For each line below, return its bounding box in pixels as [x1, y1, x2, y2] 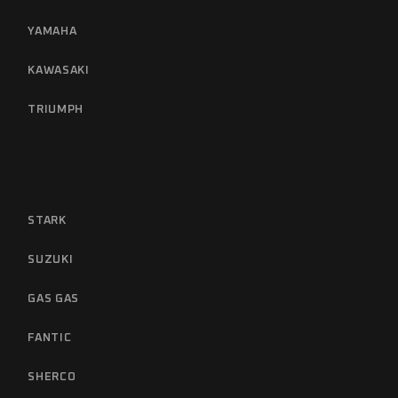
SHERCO [28, 370, 76, 383]
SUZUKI [28, 253, 74, 266]
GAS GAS [28, 292, 79, 305]
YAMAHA [28, 25, 77, 37]
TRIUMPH [28, 103, 84, 115]
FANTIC [28, 331, 72, 344]
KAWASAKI [28, 64, 90, 76]
